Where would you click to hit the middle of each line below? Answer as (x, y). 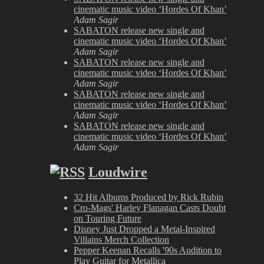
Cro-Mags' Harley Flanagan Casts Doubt (150, 207)
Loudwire (118, 172)
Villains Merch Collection (121, 239)
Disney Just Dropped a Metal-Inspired (144, 229)
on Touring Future (108, 218)
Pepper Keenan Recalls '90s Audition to (148, 250)
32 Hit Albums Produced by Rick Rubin (148, 197)
